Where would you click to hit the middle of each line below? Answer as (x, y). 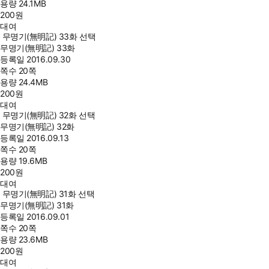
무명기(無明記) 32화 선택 (49, 115)
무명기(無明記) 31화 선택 (48, 194)
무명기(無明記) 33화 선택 (49, 36)
